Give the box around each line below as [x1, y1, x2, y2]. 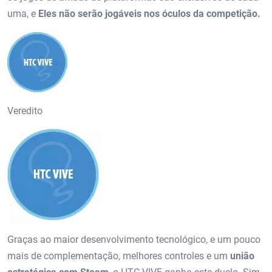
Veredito [7, 104, 42, 117]
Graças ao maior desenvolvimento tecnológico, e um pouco [7, 233, 260, 245]
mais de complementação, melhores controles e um [7, 250, 230, 262]
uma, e [7, 7, 38, 19]
